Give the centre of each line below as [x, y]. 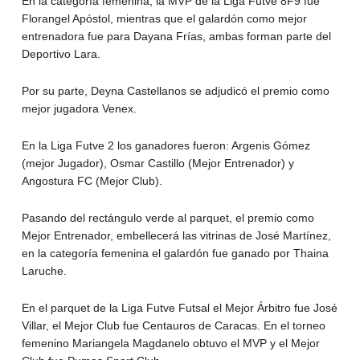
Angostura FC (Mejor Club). [92, 180]
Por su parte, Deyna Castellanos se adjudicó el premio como [175, 90]
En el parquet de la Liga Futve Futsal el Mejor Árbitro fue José [179, 307]
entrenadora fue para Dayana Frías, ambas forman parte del [176, 36]
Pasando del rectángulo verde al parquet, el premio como [168, 217]
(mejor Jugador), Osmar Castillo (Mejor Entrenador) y [157, 163]
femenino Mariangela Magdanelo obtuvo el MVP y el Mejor [170, 343]
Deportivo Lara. [61, 53]
